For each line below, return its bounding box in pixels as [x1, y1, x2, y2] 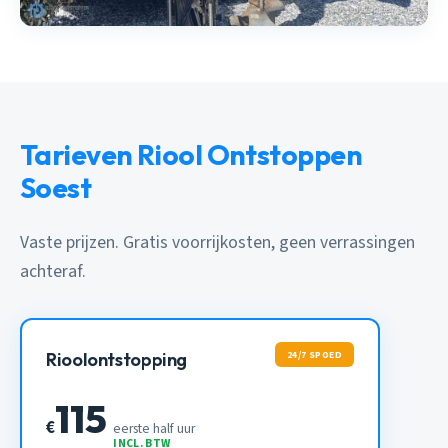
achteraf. [20, 259, 86, 285]
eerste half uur [113, 419, 196, 439]
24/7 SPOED [287, 347, 342, 362]
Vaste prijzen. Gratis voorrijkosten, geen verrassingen [20, 230, 415, 256]
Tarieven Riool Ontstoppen [20, 137, 363, 173]
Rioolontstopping [46, 348, 188, 372]
